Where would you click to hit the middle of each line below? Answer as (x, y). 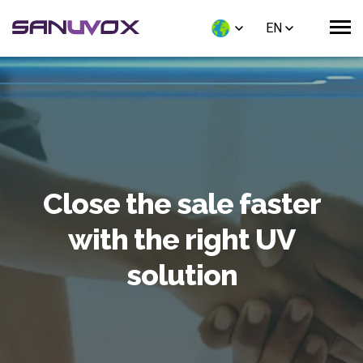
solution (181, 275)
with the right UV (181, 239)
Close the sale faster (181, 203)
